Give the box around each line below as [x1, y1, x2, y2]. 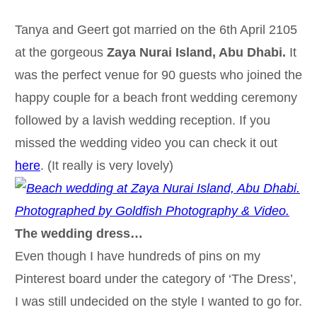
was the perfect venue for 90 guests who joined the [14, 67, 302, 82]
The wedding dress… [14, 226, 143, 241]
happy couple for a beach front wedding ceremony [14, 90, 297, 105]
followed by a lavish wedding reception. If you [14, 113, 270, 127]
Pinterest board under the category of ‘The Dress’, [14, 271, 296, 286]
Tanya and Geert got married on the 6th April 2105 [14, 22, 297, 37]
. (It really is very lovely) [40, 158, 173, 173]
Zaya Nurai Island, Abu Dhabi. [103, 45, 286, 59]
